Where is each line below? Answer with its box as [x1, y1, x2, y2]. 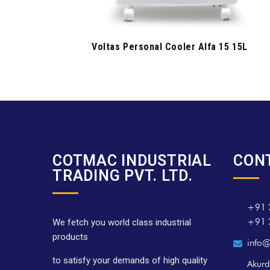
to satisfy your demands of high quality [52, 254, 207, 266]
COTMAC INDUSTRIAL [52, 151, 212, 169]
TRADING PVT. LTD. [52, 166, 193, 184]
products [52, 231, 88, 242]
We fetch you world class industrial [52, 216, 191, 228]
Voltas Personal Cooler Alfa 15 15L [92, 40, 248, 52]
